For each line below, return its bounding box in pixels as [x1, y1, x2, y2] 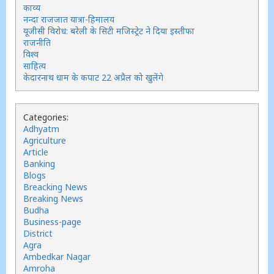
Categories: [23, 111, 68, 123]
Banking [23, 158, 55, 169]
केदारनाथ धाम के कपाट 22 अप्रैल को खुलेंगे [23, 72, 163, 83]
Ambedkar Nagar [23, 251, 91, 262]
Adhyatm [23, 123, 59, 135]
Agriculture [23, 135, 66, 146]
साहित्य [23, 60, 46, 72]
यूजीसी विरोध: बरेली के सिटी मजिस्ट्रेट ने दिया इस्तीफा [23, 25, 194, 37]
